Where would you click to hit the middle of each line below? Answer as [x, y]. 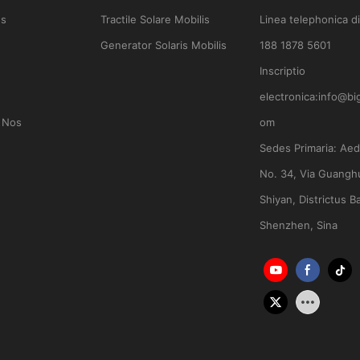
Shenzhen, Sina [298, 225]
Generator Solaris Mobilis [164, 45]
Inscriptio [282, 71]
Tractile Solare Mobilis [155, 20]
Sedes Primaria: [299, 148]
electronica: [288, 97]
